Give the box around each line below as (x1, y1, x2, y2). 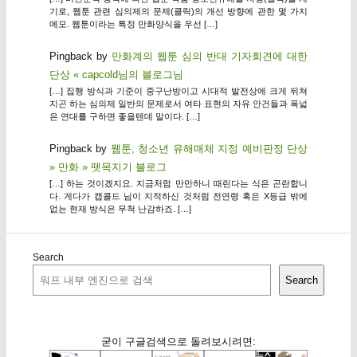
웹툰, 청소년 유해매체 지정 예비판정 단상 (110, 143, 308, 155)
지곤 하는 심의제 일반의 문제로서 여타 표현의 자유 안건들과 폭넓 (49, 99, 308, 109)
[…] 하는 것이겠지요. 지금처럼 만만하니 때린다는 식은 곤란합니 (49, 178, 308, 189)
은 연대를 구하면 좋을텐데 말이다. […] (49, 112, 200, 122)
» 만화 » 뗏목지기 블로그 (49, 161, 167, 174)
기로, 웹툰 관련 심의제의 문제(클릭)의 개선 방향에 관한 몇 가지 (49, 6, 308, 16)
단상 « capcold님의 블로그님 (49, 69, 183, 81)
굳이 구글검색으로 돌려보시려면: (101, 335, 256, 348)
